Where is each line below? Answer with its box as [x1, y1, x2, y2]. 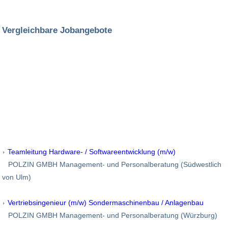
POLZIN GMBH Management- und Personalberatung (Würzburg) [2, 211, 217, 219]
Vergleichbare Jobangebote [2, 25, 112, 36]
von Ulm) [2, 173, 31, 181]
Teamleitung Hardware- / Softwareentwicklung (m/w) [8, 147, 176, 156]
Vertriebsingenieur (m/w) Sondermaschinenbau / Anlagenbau [8, 198, 204, 207]
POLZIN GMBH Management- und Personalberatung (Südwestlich [2, 160, 221, 168]
